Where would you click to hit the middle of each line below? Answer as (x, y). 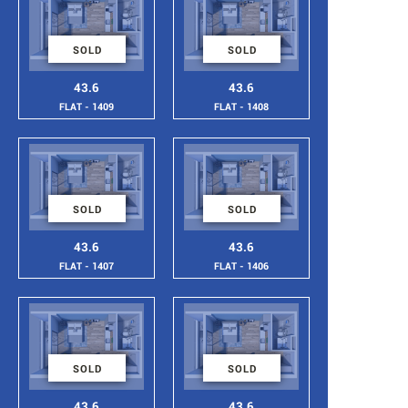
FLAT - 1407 (87, 266)
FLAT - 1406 (241, 266)
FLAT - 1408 (241, 107)
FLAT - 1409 (87, 107)
